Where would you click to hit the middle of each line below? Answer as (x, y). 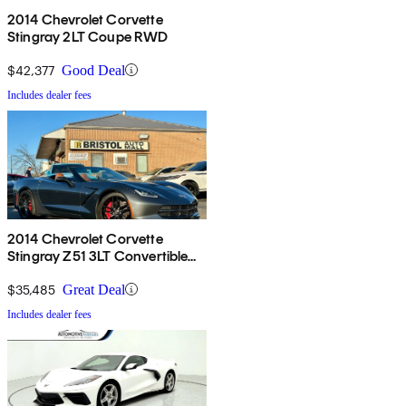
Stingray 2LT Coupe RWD (88, 36)
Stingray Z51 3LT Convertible (98, 256)
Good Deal (93, 70)
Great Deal (94, 289)
